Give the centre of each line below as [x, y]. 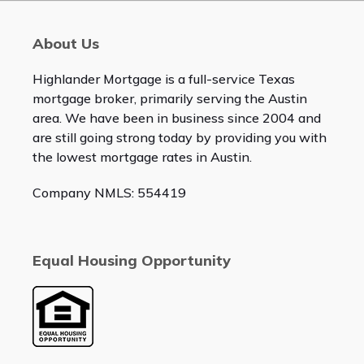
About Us [65, 44]
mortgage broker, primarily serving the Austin [169, 99]
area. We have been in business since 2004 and [176, 118]
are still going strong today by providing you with [179, 138]
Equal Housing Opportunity [131, 261]
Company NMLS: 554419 [109, 193]
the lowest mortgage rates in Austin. [142, 157]
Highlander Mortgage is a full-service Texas [163, 79]
